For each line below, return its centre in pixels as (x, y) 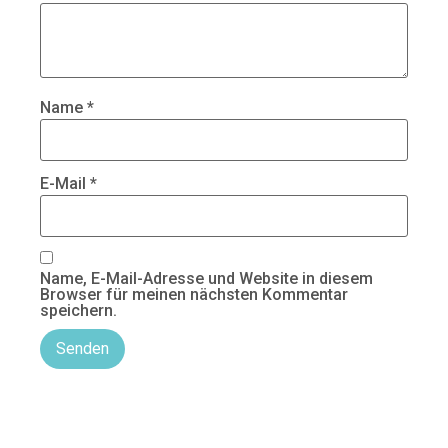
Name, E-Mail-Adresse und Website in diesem (206, 279)
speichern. (78, 311)
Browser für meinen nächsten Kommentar (194, 295)
